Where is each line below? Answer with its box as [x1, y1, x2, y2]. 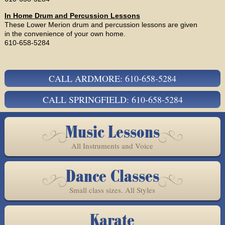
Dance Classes [65, 166, 159, 187]
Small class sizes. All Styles [69, 184, 156, 195]
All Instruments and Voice [71, 140, 154, 151]
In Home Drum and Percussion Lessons [4, 11, 140, 20]
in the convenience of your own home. [4, 29, 126, 38]
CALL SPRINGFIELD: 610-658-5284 [42, 93, 183, 105]
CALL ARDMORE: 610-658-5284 [49, 72, 176, 84]
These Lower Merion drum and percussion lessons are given [4, 20, 197, 29]
